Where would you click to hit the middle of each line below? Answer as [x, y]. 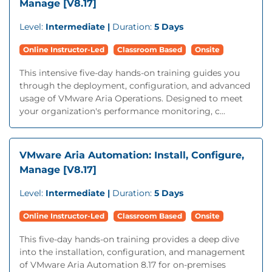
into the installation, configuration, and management [132, 252]
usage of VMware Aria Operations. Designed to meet [131, 98]
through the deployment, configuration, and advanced [135, 86]
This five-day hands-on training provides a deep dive [129, 239]
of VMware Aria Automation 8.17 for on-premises [123, 265]
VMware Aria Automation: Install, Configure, [132, 155]
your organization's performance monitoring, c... [122, 111]
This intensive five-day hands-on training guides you [130, 73]
